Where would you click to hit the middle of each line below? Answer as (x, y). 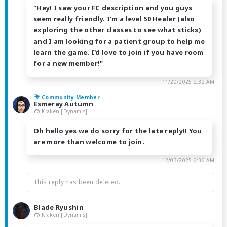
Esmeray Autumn (64, 104)
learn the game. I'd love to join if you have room (119, 52)
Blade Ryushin (59, 207)
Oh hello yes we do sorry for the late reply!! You (118, 131)
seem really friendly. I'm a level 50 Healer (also (114, 18)
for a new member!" (68, 63)
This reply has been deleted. (77, 182)
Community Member (71, 97)
